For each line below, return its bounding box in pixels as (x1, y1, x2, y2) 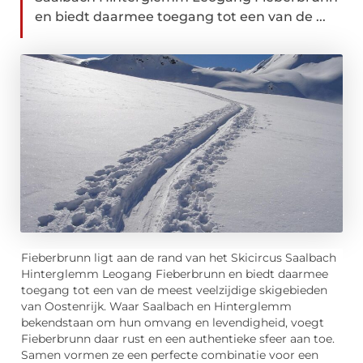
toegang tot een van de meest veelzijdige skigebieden (21, 284, 327, 297)
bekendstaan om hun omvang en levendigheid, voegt (21, 316, 324, 330)
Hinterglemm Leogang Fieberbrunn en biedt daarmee (21, 267, 328, 281)
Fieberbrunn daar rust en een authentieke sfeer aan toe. (21, 332, 335, 346)
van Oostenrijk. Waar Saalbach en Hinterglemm (21, 300, 292, 314)
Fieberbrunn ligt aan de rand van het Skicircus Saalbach (21, 251, 336, 265)
